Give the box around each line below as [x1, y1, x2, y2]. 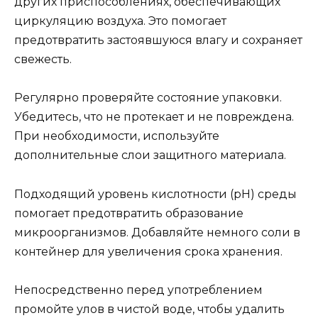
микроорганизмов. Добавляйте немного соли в [14, 225, 300, 239]
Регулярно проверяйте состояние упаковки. [14, 91, 282, 105]
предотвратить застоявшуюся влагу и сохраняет [14, 33, 302, 48]
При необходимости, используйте [14, 129, 219, 143]
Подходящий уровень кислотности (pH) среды [14, 187, 297, 201]
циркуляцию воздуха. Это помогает [14, 14, 226, 28]
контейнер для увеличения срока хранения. [14, 244, 283, 258]
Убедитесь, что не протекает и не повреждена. [14, 110, 294, 124]
